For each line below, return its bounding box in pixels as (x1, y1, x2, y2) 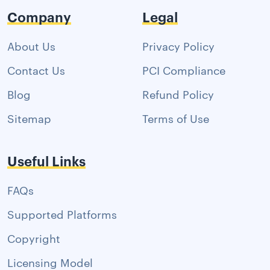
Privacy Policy (142, 38, 215, 53)
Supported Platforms (7, 206, 117, 221)
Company (7, 7, 71, 25)
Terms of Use (142, 110, 209, 125)
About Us (7, 38, 55, 53)
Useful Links (7, 151, 86, 169)
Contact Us (7, 62, 65, 77)
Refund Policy (142, 86, 214, 101)
